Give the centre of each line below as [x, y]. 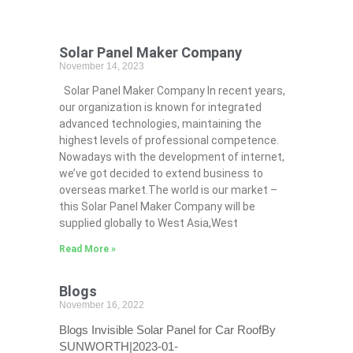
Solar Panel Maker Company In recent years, [172, 91]
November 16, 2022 [101, 305]
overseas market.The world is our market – [168, 190]
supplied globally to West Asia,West [148, 223]
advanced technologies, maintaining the [160, 124]
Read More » [87, 249]
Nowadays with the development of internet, [171, 157]
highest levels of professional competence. [169, 141]
